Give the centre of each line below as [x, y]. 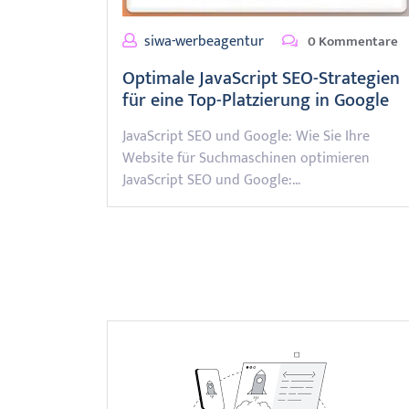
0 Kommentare [351, 41]
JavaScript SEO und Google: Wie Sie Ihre [246, 136]
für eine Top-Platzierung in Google [256, 100]
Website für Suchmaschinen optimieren [246, 158]
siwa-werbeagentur [204, 41]
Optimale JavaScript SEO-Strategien [261, 78]
